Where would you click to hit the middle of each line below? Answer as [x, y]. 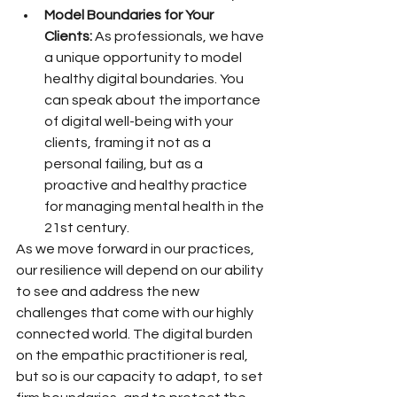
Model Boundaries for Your [130, 15]
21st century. [87, 228]
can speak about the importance [154, 100]
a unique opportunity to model [144, 58]
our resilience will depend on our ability [141, 270]
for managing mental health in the [156, 206]
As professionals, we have [179, 36]
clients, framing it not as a [129, 143]
